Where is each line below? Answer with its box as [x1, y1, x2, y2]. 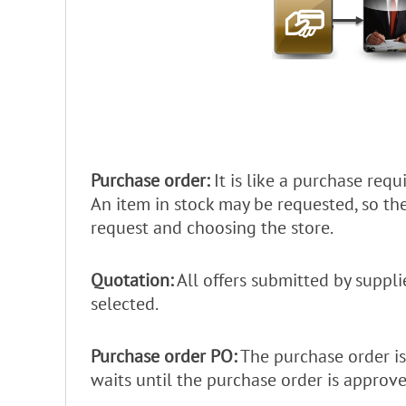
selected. [91, 291, 159, 315]
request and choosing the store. [91, 215, 333, 239]
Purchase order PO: [91, 343, 237, 368]
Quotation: [91, 267, 173, 292]
